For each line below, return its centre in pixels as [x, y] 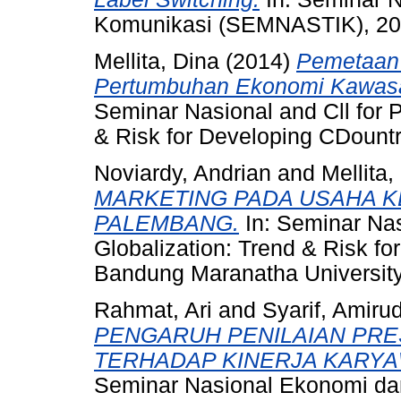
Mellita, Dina [157, 62]
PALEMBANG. [166, 223]
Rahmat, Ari [153, 310]
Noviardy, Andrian [183, 173]
